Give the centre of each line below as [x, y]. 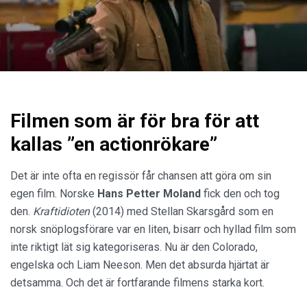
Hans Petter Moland [149, 194]
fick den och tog [240, 194]
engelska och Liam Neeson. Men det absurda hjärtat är [140, 265]
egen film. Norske [54, 194]
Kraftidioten [61, 212]
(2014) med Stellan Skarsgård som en [182, 212]
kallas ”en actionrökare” [114, 145]
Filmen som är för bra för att [135, 121]
